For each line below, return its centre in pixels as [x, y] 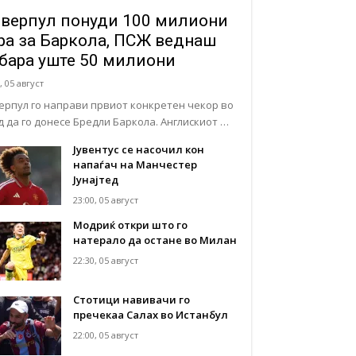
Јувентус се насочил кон [139, 149]
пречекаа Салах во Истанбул [151, 314]
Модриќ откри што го [131, 224]
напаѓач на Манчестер [135, 164]
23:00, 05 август [106, 199]
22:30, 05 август [106, 260]
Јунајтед [96, 179]
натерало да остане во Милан [155, 240]
